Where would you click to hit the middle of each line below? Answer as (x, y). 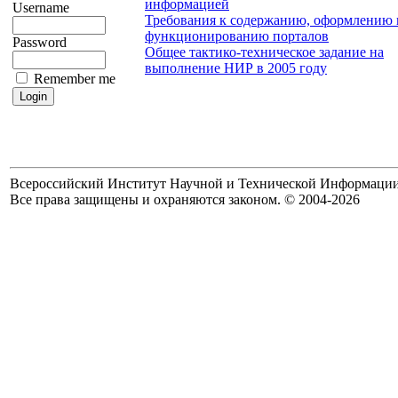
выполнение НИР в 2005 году (236, 68)
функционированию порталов (237, 36)
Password (40, 42)
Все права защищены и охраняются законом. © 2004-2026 (185, 199)
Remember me (73, 79)
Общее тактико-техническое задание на (264, 52)
